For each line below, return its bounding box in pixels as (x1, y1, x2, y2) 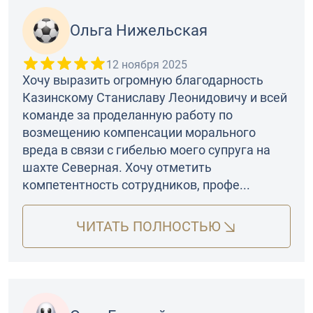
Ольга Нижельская (70, 22, 208, 40)
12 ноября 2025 (106, 58, 187, 72)
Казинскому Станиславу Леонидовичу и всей (22, 90, 287, 105)
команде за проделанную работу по (22, 108, 233, 123)
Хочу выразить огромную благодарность (22, 73, 263, 88)
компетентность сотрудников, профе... (22, 177, 250, 193)
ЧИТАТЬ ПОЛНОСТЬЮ (75, 218, 221, 235)
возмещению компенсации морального (22, 125, 256, 140)
